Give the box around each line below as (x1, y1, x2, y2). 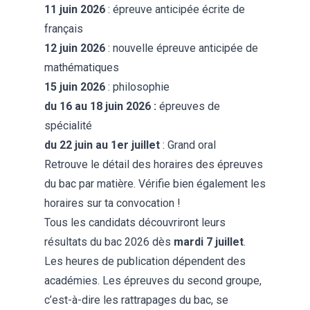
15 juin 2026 (44, 80, 108, 94)
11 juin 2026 (44, 3, 108, 17)
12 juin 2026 (44, 42, 108, 55)
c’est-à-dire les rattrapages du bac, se (44, 293, 228, 307)
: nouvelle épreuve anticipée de (108, 42, 258, 55)
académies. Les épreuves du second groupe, (44, 274, 262, 288)
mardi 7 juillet (174, 235, 244, 249)
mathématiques (44, 61, 119, 75)
